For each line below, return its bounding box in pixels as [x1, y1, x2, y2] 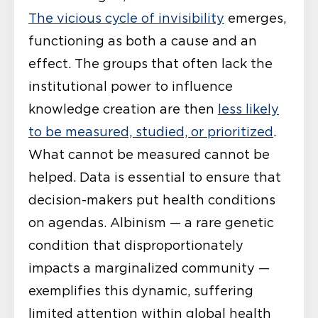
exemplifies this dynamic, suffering [28, 283, 253, 298]
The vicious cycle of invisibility [28, 11, 224, 26]
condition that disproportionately [28, 238, 243, 253]
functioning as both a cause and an [28, 33, 257, 48]
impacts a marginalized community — [28, 261, 270, 275]
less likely [218, 102, 279, 116]
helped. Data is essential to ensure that [28, 170, 281, 185]
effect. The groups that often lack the [28, 56, 273, 71]
